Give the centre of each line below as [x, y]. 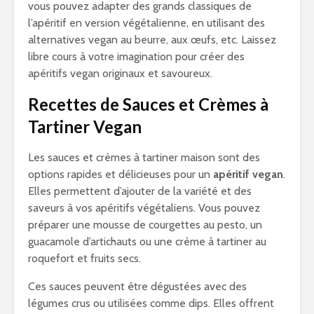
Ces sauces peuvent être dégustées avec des [137, 286]
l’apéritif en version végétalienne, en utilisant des [146, 23]
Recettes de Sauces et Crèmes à [148, 104]
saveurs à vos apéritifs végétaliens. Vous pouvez [144, 208]
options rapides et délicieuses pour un [121, 174]
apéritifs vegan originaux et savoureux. [120, 73]
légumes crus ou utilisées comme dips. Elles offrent [151, 303]
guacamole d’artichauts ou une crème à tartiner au [147, 241]
